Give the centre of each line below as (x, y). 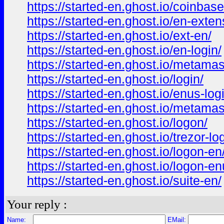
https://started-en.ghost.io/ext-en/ (119, 35)
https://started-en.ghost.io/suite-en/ (124, 180)
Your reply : (37, 204)
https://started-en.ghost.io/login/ (115, 79)
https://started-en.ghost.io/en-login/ (124, 50)
